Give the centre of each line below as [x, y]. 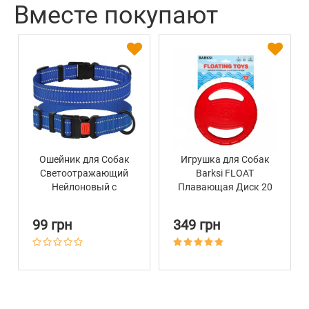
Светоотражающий [84, 173]
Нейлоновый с [84, 187]
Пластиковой [84, 201]
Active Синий [84, 229]
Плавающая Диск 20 [225, 187]
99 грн [52, 225]
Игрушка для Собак [225, 160]
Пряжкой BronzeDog [84, 215]
